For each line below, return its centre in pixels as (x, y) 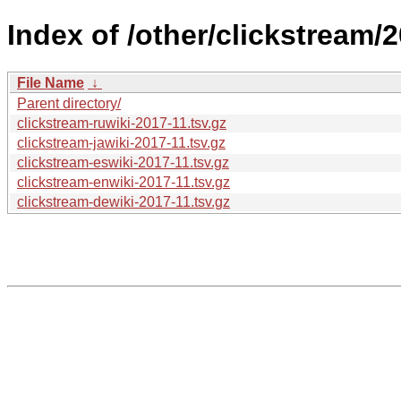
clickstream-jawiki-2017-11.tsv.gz (121, 142)
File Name (51, 82)
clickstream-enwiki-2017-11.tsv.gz (124, 182)
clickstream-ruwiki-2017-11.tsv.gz (122, 123)
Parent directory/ (69, 103)
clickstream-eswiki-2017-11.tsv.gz (123, 162)
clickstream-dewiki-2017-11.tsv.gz (124, 201)
